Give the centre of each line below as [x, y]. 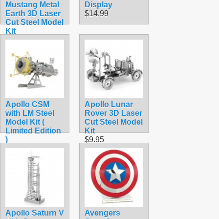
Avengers [102, 213]
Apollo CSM [27, 104]
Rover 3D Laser [113, 113]
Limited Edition [33, 131]
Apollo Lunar [109, 104]
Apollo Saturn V [35, 213]
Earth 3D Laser [33, 13]
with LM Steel [30, 113]
